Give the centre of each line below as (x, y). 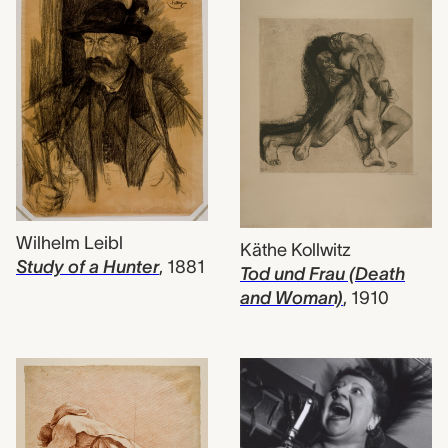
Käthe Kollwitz (295, 249)
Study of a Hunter (87, 267)
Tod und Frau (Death (322, 273)
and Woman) (291, 297)
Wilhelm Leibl (69, 243)
